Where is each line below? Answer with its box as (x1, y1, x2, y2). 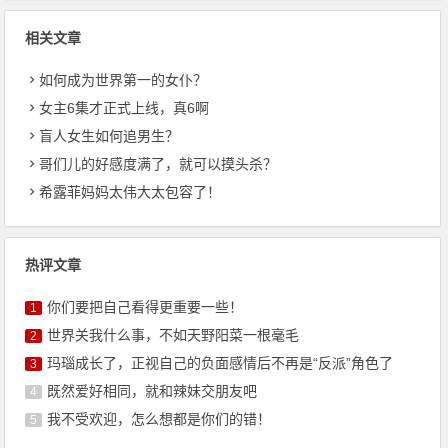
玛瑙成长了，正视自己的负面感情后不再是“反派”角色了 (47, 354, 394, 371)
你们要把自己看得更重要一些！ (47, 298, 244, 315)
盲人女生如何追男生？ (39, 127, 180, 144)
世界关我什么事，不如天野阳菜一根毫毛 (47, 326, 300, 343)
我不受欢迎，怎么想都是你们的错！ (47, 410, 272, 427)
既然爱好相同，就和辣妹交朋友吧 (47, 382, 258, 399)
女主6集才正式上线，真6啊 (39, 99, 210, 116)
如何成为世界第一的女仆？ (39, 71, 208, 88)
